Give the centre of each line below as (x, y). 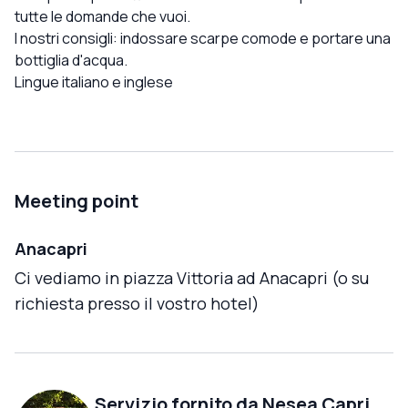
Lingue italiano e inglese (94, 82)
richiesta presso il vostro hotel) (137, 304)
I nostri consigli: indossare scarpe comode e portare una (203, 39)
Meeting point (76, 201)
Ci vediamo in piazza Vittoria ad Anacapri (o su (192, 278)
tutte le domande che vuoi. (102, 17)
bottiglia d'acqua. (71, 61)
